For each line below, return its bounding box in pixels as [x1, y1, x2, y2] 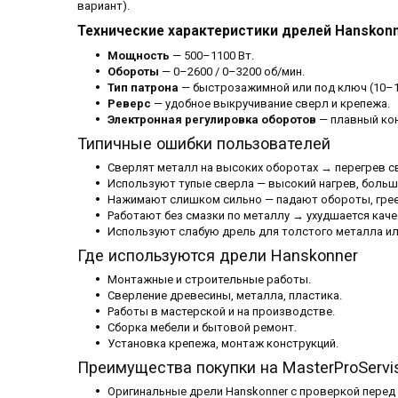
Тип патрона [107, 81, 179, 95]
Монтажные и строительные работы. [107, 273, 311, 287]
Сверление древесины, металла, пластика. [107, 289, 342, 303]
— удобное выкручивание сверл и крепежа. [151, 97, 390, 111]
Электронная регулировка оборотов [107, 113, 316, 127]
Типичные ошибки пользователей [77, 134, 330, 154]
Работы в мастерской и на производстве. [107, 305, 335, 319]
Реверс [107, 97, 151, 111]
